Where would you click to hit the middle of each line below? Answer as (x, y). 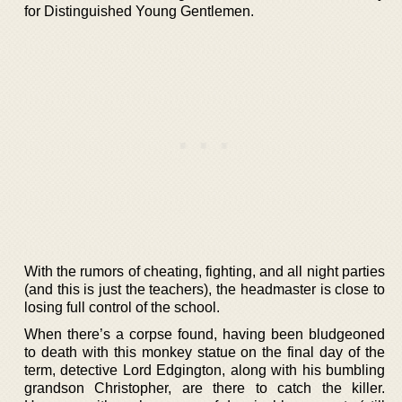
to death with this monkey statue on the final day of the (205, 352)
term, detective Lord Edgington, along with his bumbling (205, 370)
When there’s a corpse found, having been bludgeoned (205, 334)
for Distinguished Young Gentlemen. (139, 11)
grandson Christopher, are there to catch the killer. (205, 388)
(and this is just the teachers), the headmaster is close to (205, 289)
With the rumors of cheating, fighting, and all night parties (205, 271)
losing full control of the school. (122, 307)
